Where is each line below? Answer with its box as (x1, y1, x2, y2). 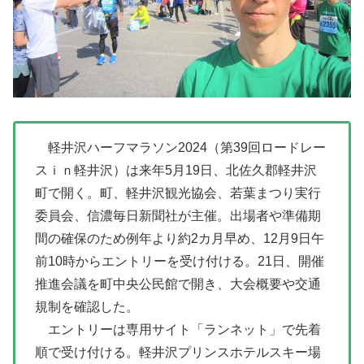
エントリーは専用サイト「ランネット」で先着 (35, 322, 321, 336)
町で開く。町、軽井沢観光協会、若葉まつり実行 (35, 185, 321, 200)
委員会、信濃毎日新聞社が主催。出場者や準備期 (35, 208, 321, 223)
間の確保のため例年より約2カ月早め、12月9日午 (35, 231, 324, 245)
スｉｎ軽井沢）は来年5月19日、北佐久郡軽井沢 (35, 162, 317, 177)
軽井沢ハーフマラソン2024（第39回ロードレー (35, 140, 326, 154)
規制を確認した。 (35, 299, 139, 314)
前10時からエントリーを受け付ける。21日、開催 (35, 253, 324, 268)
